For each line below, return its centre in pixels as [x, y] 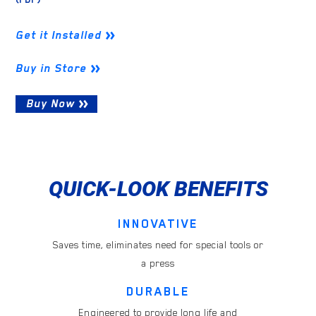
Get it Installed [59, 35]
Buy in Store [51, 69]
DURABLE [158, 292]
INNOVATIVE [158, 224]
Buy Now [51, 103]
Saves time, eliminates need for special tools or [158, 245]
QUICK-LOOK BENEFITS [158, 189]
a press [158, 263]
